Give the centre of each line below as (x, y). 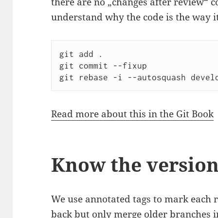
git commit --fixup (103, 66)
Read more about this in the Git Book (133, 114)
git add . (81, 54)
